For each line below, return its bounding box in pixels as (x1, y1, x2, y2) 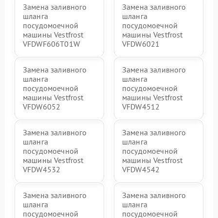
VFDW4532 (23, 164, 61, 174)
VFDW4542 (122, 164, 160, 174)
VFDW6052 (23, 102, 61, 111)
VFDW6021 (122, 39, 160, 49)
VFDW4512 (122, 102, 160, 111)
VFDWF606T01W (23, 39, 80, 49)
